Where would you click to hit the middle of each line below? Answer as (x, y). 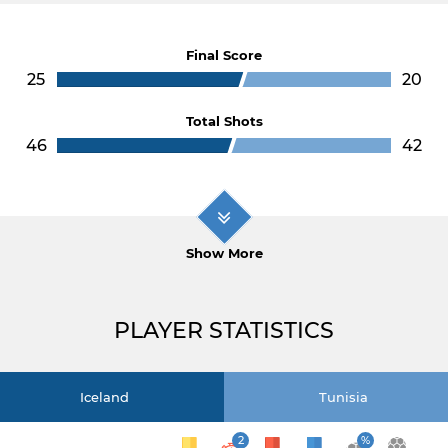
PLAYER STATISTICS (224, 330)
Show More (224, 253)
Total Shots (224, 121)
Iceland (104, 396)
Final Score (224, 55)
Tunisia (343, 396)
